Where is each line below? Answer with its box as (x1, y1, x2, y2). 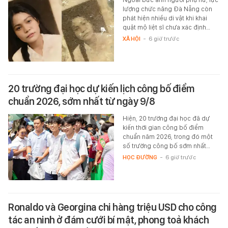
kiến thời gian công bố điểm (122, 124, 204, 132)
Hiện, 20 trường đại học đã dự (122, 115, 210, 123)
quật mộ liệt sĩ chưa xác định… (122, 23, 210, 32)
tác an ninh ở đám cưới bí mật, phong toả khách (8, 214, 209, 226)
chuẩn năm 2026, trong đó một (122, 133, 213, 141)
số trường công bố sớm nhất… (122, 142, 210, 150)
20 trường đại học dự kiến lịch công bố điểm (8, 82, 195, 95)
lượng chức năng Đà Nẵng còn (122, 5, 212, 13)
